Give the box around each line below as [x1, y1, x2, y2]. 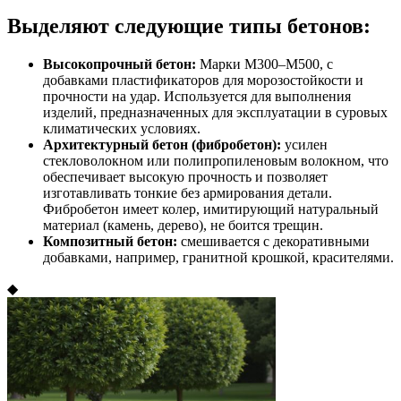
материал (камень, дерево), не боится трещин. [43, 218, 323, 234]
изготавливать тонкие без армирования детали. [43, 185, 332, 201]
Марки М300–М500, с [196, 56, 333, 73]
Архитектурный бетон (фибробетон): [43, 137, 281, 153]
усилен [281, 137, 328, 153]
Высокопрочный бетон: [43, 56, 196, 73]
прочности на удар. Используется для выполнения [43, 89, 351, 105]
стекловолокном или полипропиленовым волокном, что [43, 153, 388, 169]
